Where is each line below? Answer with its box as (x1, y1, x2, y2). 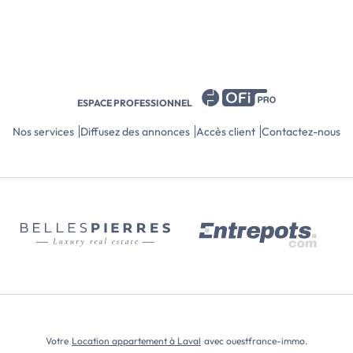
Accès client (195, 124, 255, 139)
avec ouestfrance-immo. (201, 335, 307, 347)
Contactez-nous (261, 124, 340, 139)
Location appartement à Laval (71, 335, 201, 347)
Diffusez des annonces (80, 124, 190, 139)
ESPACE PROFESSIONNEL (76, 97, 194, 110)
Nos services (12, 124, 74, 139)
